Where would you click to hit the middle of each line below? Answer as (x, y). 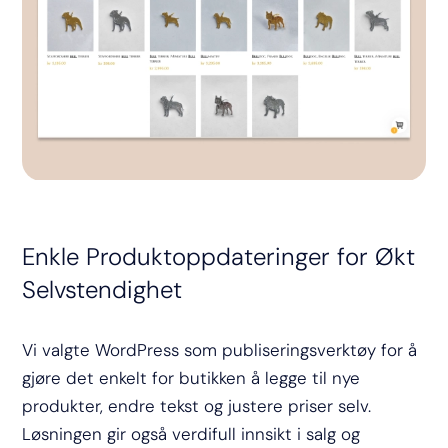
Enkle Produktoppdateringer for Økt (219, 256)
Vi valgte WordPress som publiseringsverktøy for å (220, 349)
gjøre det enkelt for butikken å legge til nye (191, 377)
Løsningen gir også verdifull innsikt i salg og (191, 433)
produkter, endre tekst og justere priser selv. (197, 405)
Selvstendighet (102, 289)
